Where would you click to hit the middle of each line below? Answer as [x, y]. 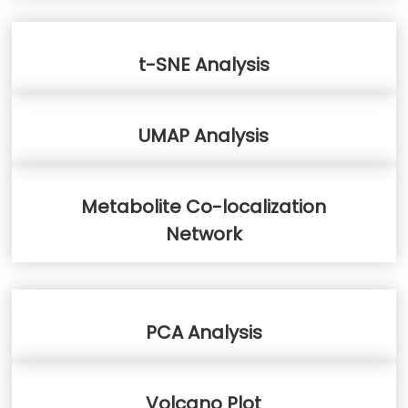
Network [204, 234]
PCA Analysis [204, 332]
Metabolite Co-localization [204, 206]
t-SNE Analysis [204, 64]
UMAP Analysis [204, 135]
